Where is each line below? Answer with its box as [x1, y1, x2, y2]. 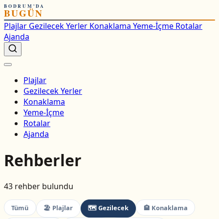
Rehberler [4, 149, 82, 171]
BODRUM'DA [4, 3, 45, 9]
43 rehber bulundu [4, 181, 73, 192]
